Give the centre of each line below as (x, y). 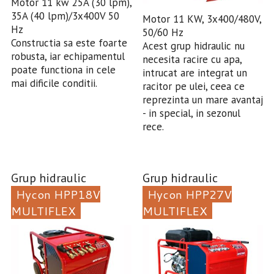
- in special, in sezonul (191, 113)
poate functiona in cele (63, 69)
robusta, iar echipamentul (68, 56)
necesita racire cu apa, (192, 59)
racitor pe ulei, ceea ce (193, 86)
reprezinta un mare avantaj (202, 99)
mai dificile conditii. (54, 83)
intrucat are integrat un (194, 72)
